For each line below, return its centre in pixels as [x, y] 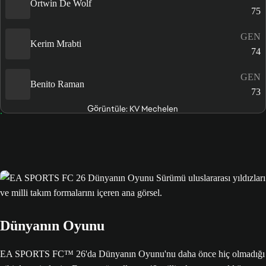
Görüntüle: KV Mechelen [133, 108]
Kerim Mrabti [56, 44]
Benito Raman [57, 84]
